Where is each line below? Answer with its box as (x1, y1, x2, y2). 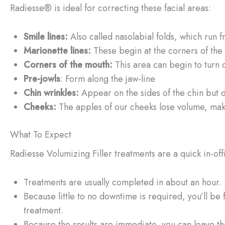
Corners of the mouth (24, 58, 109, 72)
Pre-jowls (24, 72, 60, 86)
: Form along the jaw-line (60, 72, 155, 86)
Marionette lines (24, 44, 88, 58)
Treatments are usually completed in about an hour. (24, 176, 221, 189)
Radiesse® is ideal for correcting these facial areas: (10, 2, 211, 15)
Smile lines (24, 30, 65, 44)
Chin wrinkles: (24, 86, 81, 100)
